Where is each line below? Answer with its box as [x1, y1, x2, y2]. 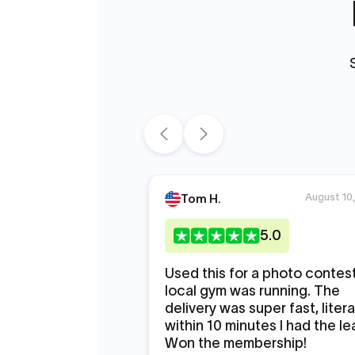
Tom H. [181, 192, 221, 205]
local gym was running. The [165, 283, 340, 299]
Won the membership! [165, 335, 307, 351]
